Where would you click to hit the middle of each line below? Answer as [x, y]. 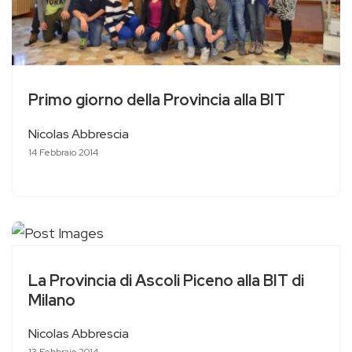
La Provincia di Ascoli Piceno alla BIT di [166, 281]
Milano [52, 301]
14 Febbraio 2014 [63, 152]
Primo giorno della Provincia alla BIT [157, 100]
